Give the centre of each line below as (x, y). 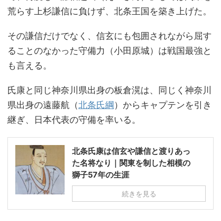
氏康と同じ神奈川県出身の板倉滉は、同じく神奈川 (110, 90)
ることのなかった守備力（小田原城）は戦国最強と (110, 50)
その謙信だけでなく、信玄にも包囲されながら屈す (110, 36)
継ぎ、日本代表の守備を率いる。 (74, 119)
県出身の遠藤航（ (43, 105)
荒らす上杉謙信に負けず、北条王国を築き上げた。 (110, 11)
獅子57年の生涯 (101, 174)
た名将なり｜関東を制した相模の (131, 163)
